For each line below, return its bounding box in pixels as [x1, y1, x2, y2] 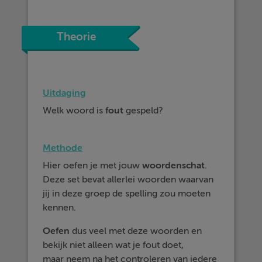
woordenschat [142, 160, 205, 171]
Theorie [57, 30, 96, 44]
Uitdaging [43, 87, 87, 98]
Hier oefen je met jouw [43, 160, 143, 171]
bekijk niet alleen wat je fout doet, [43, 240, 184, 250]
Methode [43, 142, 83, 153]
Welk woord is [43, 105, 106, 116]
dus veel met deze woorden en [70, 226, 202, 236]
